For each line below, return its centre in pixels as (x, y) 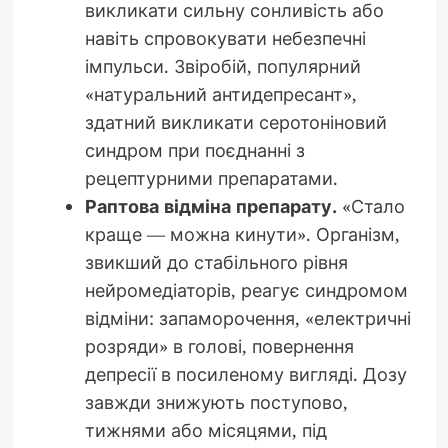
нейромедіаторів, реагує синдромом (246, 290)
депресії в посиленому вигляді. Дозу (245, 374)
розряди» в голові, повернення (219, 346)
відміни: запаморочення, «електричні (247, 318)
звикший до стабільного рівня (216, 262)
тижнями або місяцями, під (205, 430)
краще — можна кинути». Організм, (242, 234)
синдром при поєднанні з (194, 150)
